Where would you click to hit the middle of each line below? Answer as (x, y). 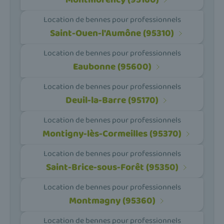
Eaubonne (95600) (112, 67)
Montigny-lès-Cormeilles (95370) (112, 134)
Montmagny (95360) (112, 201)
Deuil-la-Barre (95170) (112, 100)
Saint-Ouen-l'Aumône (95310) (112, 33)
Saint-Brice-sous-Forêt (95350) (112, 167)
